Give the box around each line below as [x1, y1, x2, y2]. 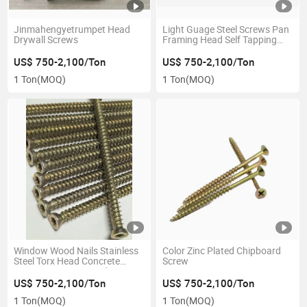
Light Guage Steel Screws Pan [162, 23, 289, 36]
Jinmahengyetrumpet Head [14, 23, 131, 36]
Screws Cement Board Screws [14, 265, 141, 278]
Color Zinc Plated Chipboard [162, 245, 281, 258]
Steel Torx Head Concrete [14, 255, 121, 268]
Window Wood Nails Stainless [14, 245, 139, 258]
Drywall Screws [14, 34, 79, 47]
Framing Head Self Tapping [162, 34, 277, 47]
